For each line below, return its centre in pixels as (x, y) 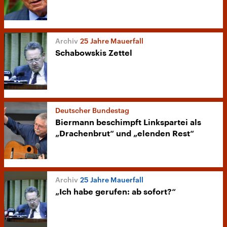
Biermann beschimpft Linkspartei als (128, 123)
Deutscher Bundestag (92, 110)
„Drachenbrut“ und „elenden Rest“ (125, 134)
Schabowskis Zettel (94, 53)
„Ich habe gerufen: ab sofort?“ (116, 192)
